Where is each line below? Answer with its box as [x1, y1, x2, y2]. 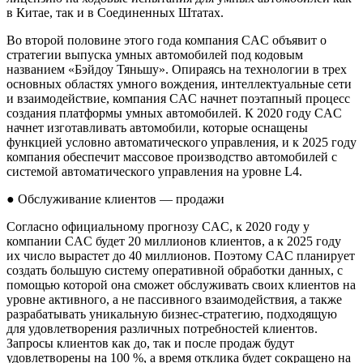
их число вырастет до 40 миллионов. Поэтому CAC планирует [6, 248, 355, 263]
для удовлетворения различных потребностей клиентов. [6, 321, 318, 335]
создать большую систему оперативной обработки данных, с [6, 263, 343, 277]
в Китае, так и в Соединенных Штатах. [6, 5, 224, 19]
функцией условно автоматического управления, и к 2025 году [6, 135, 357, 149]
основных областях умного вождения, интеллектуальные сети [6, 76, 352, 91]
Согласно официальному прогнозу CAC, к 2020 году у [6, 219, 310, 233]
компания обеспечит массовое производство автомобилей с [6, 149, 337, 164]
